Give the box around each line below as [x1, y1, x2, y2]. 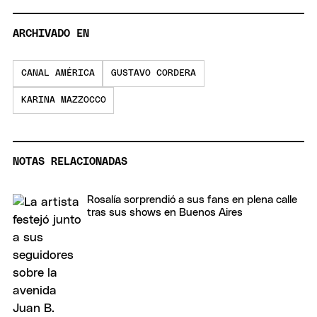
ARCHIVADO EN [13, 28, 89, 40]
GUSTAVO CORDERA [110, 69, 196, 79]
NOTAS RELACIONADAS [13, 156, 127, 167]
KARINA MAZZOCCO [21, 96, 106, 105]
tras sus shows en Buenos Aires [87, 207, 243, 218]
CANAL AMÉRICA [21, 69, 95, 79]
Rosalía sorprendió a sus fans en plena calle [87, 194, 297, 205]
